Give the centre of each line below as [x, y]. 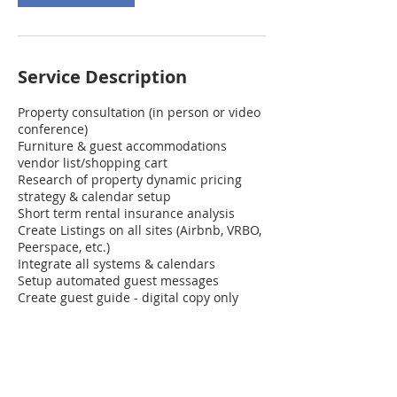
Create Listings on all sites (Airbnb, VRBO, [140, 230]
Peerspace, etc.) [64, 247]
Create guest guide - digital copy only [128, 297]
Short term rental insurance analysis [126, 213]
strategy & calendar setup [94, 196]
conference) [53, 129]
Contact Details [86, 375]
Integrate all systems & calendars [117, 264]
